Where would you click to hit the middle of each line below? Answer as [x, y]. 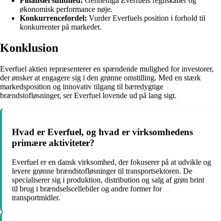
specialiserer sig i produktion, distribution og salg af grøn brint [108, 180]
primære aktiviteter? [53, 143]
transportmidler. [36, 198]
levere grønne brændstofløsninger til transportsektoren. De [102, 171]
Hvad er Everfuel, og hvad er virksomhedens [102, 132]
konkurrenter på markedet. [61, 27]
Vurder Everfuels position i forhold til [146, 18]
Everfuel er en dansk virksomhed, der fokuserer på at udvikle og [111, 162]
